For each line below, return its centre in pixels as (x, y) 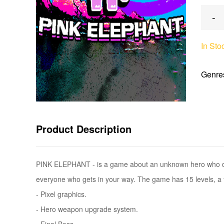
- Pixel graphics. (61, 194)
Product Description (84, 129)
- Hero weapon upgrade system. (87, 209)
